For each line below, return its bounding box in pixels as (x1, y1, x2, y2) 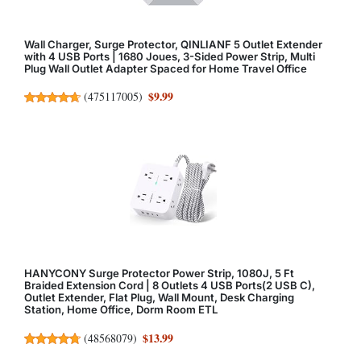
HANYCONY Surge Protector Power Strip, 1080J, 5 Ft (24, 267, 294, 280)
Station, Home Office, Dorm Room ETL (24, 303, 218, 317)
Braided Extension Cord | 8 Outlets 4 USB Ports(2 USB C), (24, 279, 315, 293)
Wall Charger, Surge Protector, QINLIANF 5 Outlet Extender (24, 37, 322, 51)
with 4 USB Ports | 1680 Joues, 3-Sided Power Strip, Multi (24, 49, 315, 63)
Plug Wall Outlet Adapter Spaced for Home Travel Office (24, 61, 307, 75)
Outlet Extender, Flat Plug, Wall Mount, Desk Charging (24, 291, 294, 305)
